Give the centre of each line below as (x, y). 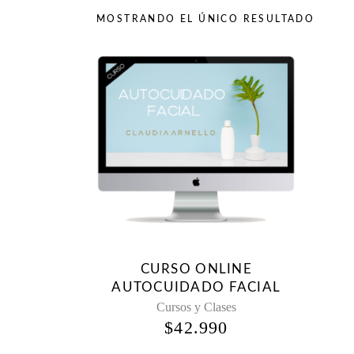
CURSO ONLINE (196, 269)
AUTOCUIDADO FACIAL (196, 288)
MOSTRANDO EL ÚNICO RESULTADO (206, 19)
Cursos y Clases (196, 307)
